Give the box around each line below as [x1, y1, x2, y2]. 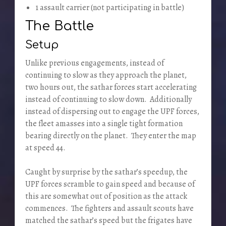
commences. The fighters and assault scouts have [25, 202, 194, 214]
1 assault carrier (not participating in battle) [35, 2, 184, 13]
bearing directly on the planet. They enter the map [25, 130, 196, 141]
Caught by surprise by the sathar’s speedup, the [25, 166, 188, 178]
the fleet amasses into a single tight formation [25, 118, 183, 129]
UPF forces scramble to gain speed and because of [25, 178, 195, 190]
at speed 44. [25, 142, 66, 153]
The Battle [25, 18, 94, 33]
